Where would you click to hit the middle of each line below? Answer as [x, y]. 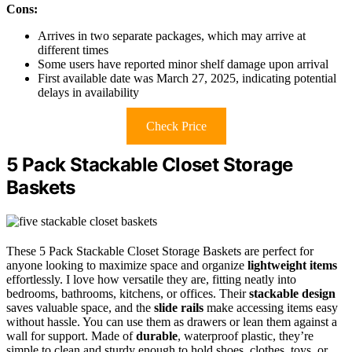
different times [73, 50]
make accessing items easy [271, 308]
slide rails [179, 308]
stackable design [292, 294]
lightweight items [292, 266]
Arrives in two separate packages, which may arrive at [172, 36]
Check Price [176, 126]
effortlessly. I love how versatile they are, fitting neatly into [151, 280]
